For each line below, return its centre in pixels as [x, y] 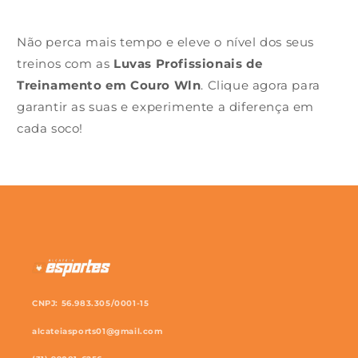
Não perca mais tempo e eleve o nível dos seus [166, 42]
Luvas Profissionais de [188, 64]
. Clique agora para [261, 86]
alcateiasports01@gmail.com [97, 331]
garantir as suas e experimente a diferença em [166, 107]
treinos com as [65, 64]
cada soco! [50, 129]
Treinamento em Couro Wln [109, 86]
